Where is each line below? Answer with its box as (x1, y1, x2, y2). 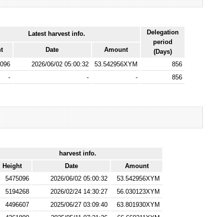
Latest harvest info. (28, 30, 86, 38)
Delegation (146, 29, 179, 36)
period (153, 38, 172, 46)
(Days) (153, 48, 172, 56)
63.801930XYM (117, 201, 160, 209)
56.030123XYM (117, 188, 160, 196)
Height (2, 162, 22, 170)
